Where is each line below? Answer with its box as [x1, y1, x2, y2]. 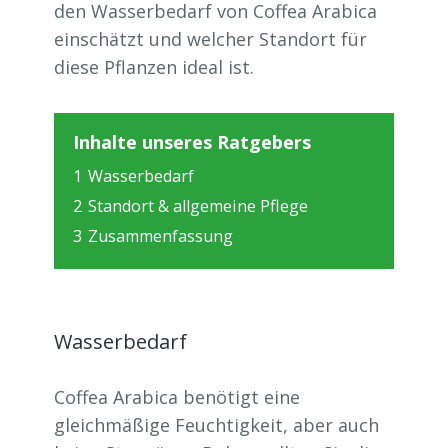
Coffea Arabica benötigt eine [54, 385, 300, 409]
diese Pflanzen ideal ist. [54, 55, 254, 79]
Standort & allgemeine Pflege [88, 195, 308, 217]
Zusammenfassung [88, 225, 233, 247]
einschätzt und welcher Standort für [54, 27, 367, 51]
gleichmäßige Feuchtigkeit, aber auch [54, 413, 379, 437]
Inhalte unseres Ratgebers [73, 130, 311, 154]
